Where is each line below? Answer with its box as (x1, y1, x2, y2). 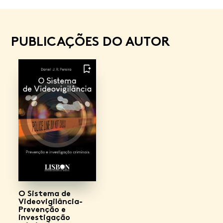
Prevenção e (18, 204, 66, 214)
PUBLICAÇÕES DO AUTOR (11, 33, 170, 49)
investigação (18, 212, 70, 222)
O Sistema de (18, 188, 71, 198)
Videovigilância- (18, 196, 83, 206)
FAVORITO (83, 62, 90, 90)
